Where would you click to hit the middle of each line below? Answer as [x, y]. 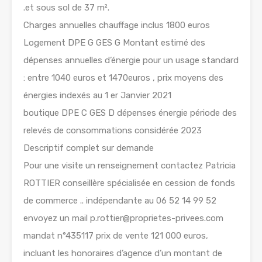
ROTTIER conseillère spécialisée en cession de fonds [129, 183]
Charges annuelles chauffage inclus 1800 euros [117, 25]
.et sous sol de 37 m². [66, 8]
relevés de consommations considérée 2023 [113, 131]
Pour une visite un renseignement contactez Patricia [130, 166]
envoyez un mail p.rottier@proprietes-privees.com [123, 218]
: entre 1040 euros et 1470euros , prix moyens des [123, 78]
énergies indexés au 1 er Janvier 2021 [97, 96]
